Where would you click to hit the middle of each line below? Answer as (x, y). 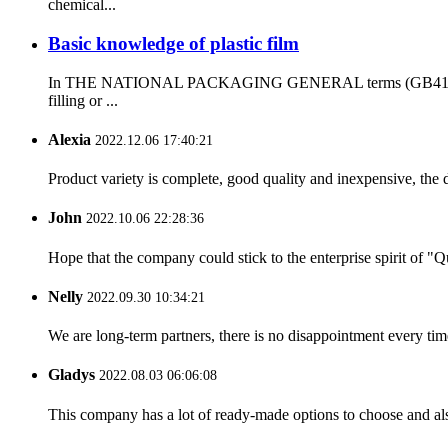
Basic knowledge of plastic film (173, 43)
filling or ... (83, 100)
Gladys (71, 375)
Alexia (69, 139)
